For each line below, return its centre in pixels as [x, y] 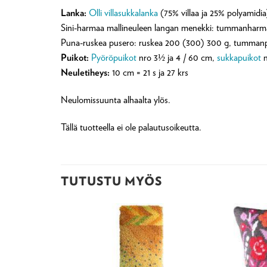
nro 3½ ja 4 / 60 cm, [177, 58]
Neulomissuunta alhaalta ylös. [116, 100]
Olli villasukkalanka [123, 13]
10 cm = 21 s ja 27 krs [149, 73]
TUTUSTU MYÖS [111, 181]
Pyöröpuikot [114, 58]
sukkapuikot [239, 58]
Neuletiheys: [85, 72]
